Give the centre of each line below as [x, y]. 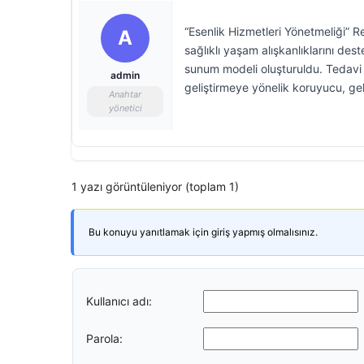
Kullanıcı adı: [119, 301]
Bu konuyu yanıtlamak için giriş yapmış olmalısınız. [203, 232]
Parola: [104, 338]
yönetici [125, 108]
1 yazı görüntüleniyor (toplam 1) [155, 186]
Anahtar [125, 94]
